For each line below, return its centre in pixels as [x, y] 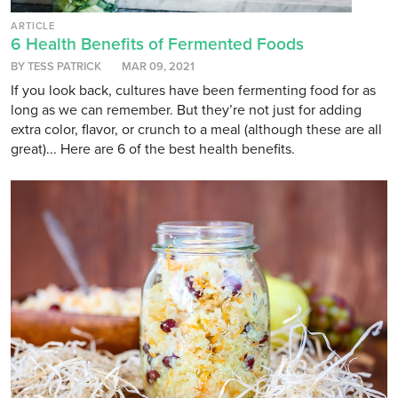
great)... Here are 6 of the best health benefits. [153, 150]
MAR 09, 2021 [158, 67]
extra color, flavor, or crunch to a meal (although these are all [196, 130]
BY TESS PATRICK [56, 67]
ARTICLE [33, 27]
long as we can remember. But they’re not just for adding [186, 111]
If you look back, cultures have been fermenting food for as [193, 91]
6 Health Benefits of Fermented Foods [157, 44]
